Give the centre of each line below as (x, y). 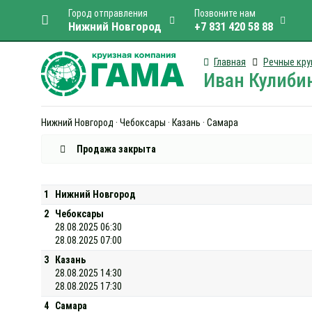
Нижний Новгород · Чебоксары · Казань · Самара (140, 123)
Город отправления (108, 13)
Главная (230, 62)
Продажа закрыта (116, 149)
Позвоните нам (225, 13)
